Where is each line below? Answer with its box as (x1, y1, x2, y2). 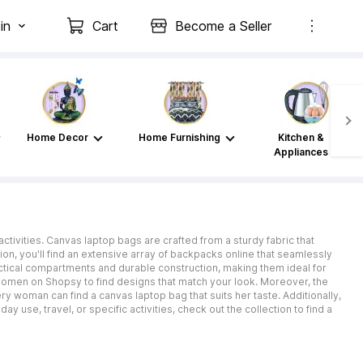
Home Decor (27, 131, 88, 143)
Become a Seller (175, 18, 271, 34)
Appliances (273, 146, 328, 158)
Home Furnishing (138, 131, 220, 143)
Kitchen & (277, 131, 324, 143)
